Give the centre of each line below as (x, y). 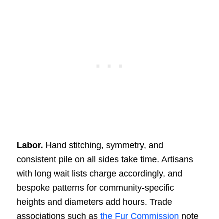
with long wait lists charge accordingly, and (99, 173)
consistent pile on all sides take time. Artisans (105, 159)
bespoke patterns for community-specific (95, 187)
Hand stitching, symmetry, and (103, 145)
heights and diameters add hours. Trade (94, 202)
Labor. (30, 145)
